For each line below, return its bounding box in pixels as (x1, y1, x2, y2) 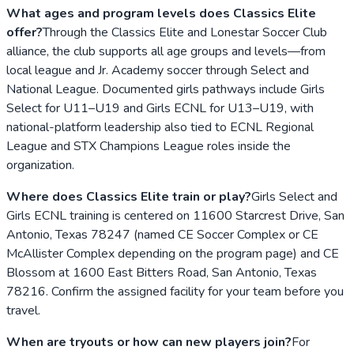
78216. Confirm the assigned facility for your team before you (6, 282, 344, 300)
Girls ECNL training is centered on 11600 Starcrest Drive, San (6, 206, 345, 224)
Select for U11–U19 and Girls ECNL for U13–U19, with (6, 99, 314, 117)
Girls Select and (251, 187, 337, 205)
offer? (6, 23, 43, 41)
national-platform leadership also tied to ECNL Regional (6, 118, 314, 136)
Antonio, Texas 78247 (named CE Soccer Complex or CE (6, 225, 318, 243)
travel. (6, 301, 40, 319)
